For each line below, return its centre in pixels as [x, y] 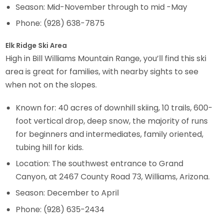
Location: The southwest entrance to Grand [100, 164]
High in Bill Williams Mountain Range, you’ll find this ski [106, 58]
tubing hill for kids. [50, 147]
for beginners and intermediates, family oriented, [110, 134]
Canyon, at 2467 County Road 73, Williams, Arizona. [113, 177]
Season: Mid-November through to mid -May [102, 7]
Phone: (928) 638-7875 [60, 23]
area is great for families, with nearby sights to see [102, 71]
